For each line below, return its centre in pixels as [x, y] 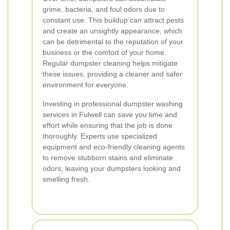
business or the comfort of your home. [104, 52]
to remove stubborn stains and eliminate [108, 158]
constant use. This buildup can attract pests [113, 20]
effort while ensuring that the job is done [108, 125]
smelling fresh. [66, 179]
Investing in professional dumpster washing [113, 104]
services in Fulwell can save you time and [110, 114]
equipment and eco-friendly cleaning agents [114, 147]
